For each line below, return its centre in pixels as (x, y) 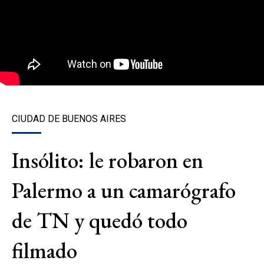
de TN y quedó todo (100, 220)
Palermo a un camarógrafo (124, 190)
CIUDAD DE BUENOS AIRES (69, 118)
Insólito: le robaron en (108, 160)
